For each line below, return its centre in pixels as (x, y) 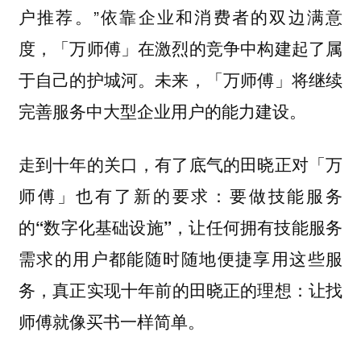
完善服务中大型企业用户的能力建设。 (162, 110)
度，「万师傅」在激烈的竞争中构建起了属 (180, 47)
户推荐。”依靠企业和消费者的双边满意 (180, 16)
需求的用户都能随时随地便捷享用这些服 (180, 259)
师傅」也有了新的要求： (124, 195)
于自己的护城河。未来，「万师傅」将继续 (180, 79)
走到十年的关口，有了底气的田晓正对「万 (180, 164)
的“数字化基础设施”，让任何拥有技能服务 (180, 227)
